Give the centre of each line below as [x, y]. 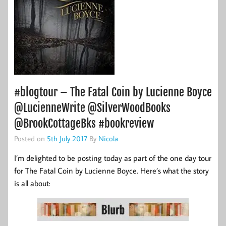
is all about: [32, 183]
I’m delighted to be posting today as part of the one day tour [113, 158]
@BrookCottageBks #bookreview [84, 124]
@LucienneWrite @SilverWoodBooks [92, 108]
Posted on [31, 138]
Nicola [108, 138]
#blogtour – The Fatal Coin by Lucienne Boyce [113, 92]
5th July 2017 [67, 138]
